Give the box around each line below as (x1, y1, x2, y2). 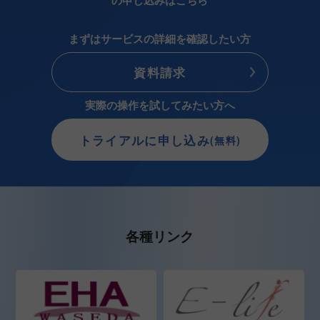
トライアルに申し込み (79, 131, 210, 149)
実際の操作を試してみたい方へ (84, 97, 235, 114)
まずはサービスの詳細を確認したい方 (69, 30, 251, 46)
